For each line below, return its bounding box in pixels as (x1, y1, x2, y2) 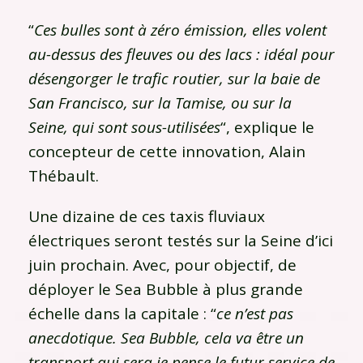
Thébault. (28, 164, 99, 186)
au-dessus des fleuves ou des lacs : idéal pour (28, 43, 335, 65)
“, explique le (220, 116, 314, 138)
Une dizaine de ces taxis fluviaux (28, 205, 265, 227)
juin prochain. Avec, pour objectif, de (28, 254, 297, 275)
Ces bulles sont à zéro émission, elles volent (34, 19, 327, 41)
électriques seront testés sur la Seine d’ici (28, 229, 333, 251)
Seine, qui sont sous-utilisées (28, 116, 220, 138)
